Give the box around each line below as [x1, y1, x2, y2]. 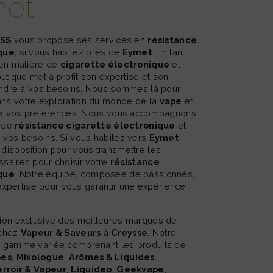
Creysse [111, 227, 148, 238]
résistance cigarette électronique [15, 120, 175, 131]
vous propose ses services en [11, 35, 148, 46]
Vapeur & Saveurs [20, 227, 101, 238]
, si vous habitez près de [15, 47, 122, 58]
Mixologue [16, 252, 65, 263]
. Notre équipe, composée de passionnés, [15, 169, 195, 180]
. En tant [152, 47, 185, 58]
